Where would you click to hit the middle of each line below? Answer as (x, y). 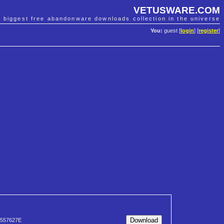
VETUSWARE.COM (177, 10)
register (208, 31)
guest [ (171, 31)
